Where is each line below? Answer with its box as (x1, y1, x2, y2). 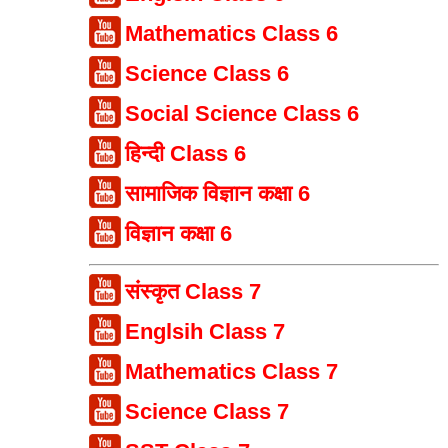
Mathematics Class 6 (125, 21, 339, 47)
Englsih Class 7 (125, 319, 286, 345)
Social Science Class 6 (125, 101, 360, 127)
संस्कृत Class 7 (125, 279, 262, 305)
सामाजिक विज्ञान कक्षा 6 (125, 181, 311, 207)
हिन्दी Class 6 (125, 141, 247, 167)
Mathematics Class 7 (125, 359, 339, 385)
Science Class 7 (125, 399, 290, 425)
